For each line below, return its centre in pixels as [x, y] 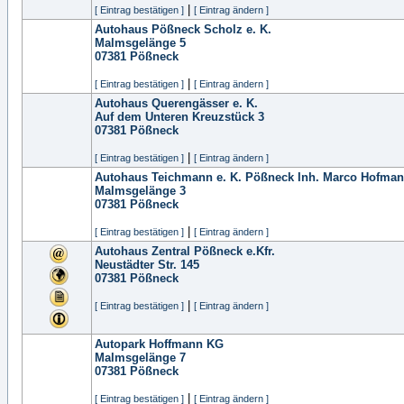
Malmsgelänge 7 [140, 358]
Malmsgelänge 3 [140, 191]
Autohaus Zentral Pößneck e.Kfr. [185, 251]
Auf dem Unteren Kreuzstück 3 [179, 117]
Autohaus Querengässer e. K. [176, 103]
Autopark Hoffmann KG [159, 344]
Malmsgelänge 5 [140, 43]
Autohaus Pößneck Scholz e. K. [183, 29]
